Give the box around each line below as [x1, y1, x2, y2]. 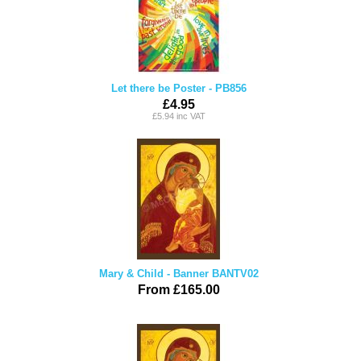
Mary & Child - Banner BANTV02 [98, 268, 259, 280]
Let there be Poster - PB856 [110, 82, 247, 94]
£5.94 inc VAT [151, 111, 205, 121]
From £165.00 [137, 283, 220, 297]
